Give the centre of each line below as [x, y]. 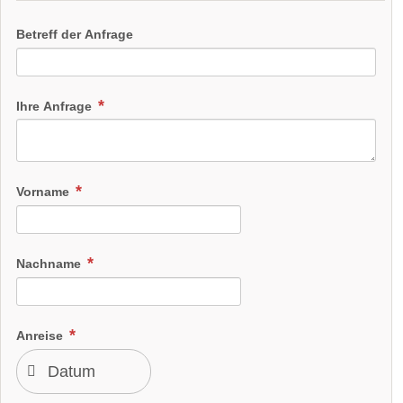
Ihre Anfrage [56, 106]
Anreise [41, 336]
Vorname [45, 192]
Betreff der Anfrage [75, 34]
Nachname [50, 264]
